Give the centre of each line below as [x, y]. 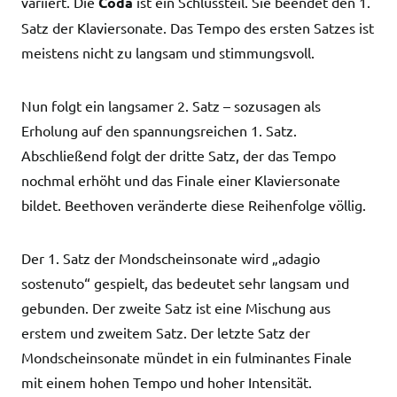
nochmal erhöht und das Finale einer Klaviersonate [181, 180]
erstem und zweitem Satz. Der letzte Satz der [166, 332]
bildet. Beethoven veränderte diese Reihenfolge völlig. [194, 205]
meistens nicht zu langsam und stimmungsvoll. [168, 52]
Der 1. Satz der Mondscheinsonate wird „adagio [171, 258]
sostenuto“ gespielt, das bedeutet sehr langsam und [185, 283]
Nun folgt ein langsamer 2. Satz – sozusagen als [171, 105]
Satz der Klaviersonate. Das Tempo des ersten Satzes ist [198, 27]
